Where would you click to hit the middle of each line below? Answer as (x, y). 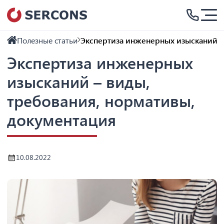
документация (61, 119)
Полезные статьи (47, 40)
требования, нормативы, (101, 100)
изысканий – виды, (78, 81)
